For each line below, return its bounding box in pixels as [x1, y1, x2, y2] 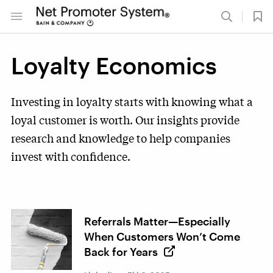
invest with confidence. [11, 148, 130, 164]
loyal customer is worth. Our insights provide [11, 112, 239, 127]
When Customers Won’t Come [84, 230, 240, 243]
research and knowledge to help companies [11, 130, 230, 146]
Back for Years [84, 245, 158, 258]
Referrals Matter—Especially [84, 214, 230, 228]
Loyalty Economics [11, 52, 217, 79]
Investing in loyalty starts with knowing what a [11, 93, 253, 109]
